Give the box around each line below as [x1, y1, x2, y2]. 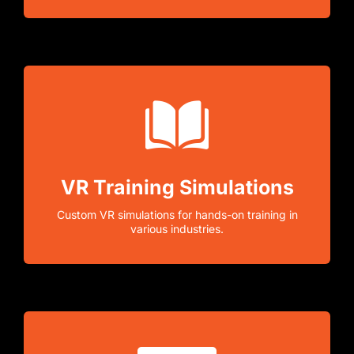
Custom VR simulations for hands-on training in [56, 207, 298, 221]
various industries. [130, 221, 224, 235]
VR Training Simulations [60, 175, 294, 199]
